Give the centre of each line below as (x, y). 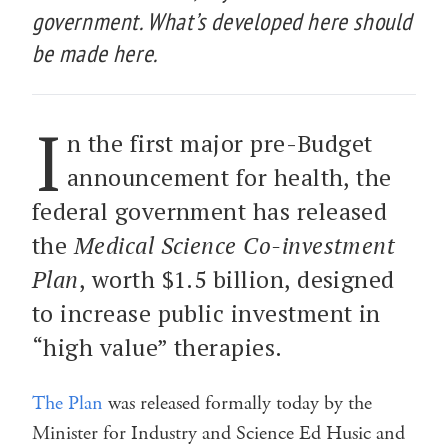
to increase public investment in (206, 313)
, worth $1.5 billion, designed (236, 279)
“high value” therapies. (157, 347)
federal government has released (210, 211)
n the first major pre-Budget (219, 143)
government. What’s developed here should (222, 21)
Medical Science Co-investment (234, 245)
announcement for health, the (229, 177)
